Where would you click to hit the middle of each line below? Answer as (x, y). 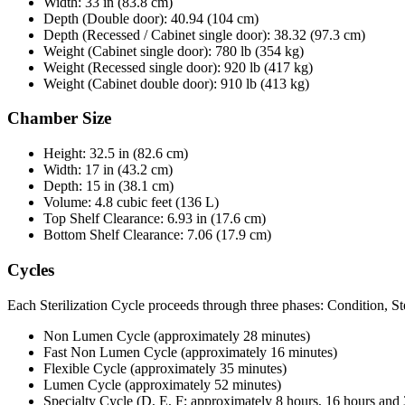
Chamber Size (59, 118)
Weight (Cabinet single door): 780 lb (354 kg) (174, 51)
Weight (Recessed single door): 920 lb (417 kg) (178, 67)
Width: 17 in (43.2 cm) (108, 170)
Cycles (31, 269)
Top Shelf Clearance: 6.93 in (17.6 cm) (155, 219)
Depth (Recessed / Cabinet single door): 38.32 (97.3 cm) (204, 34)
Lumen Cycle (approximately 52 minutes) (162, 384)
